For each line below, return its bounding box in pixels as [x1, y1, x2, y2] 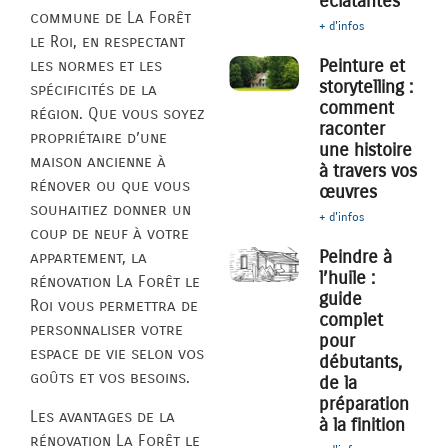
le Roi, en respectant [30, 32, 185, 52]
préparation [319, 393, 410, 416]
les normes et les [30, 56, 162, 76]
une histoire [319, 139, 413, 162]
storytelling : [319, 76, 414, 99]
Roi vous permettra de [30, 296, 198, 316]
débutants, [319, 351, 403, 374]
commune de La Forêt [30, 8, 191, 28]
